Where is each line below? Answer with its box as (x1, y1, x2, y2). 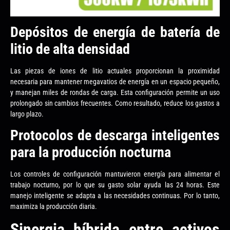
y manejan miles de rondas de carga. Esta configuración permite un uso (10, 88, 220, 97)
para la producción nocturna (10, 144, 171, 161)
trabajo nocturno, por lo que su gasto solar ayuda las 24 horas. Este (10, 181, 220, 189)
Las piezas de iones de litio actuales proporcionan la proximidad (10, 66, 220, 75)
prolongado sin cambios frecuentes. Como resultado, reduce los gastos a (10, 99, 220, 107)
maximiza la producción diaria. (10, 202, 97, 211)
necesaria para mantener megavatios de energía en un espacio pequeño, (10, 77, 220, 86)
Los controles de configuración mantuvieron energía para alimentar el (10, 170, 220, 179)
